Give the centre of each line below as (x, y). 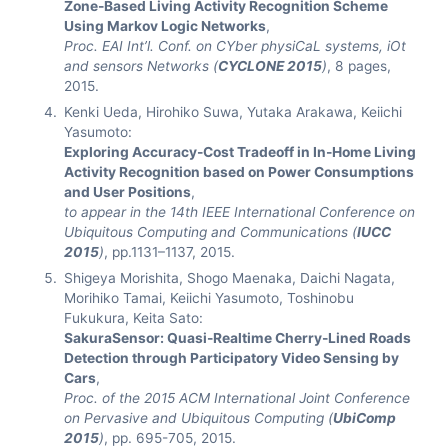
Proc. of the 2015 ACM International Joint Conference (237, 398)
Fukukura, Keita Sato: (134, 318)
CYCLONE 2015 (270, 66)
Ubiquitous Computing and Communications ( (211, 232)
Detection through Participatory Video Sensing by (232, 358)
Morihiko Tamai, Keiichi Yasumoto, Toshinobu (209, 298)
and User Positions (128, 192)
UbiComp (365, 418)
